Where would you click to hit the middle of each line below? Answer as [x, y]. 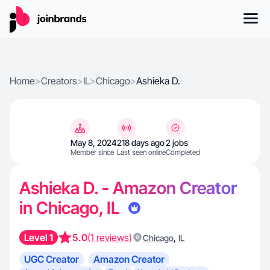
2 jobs [177, 143]
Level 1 [39, 237]
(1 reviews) [110, 237]
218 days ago [140, 143]
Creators [59, 81]
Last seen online [141, 152]
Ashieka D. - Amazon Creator [128, 188]
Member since [92, 152]
